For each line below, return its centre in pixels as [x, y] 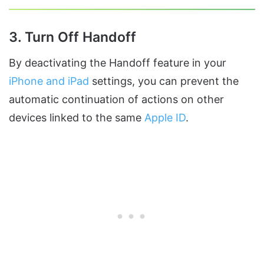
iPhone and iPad [49, 81]
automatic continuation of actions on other [116, 99]
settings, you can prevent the [164, 81]
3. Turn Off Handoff [72, 37]
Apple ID [165, 117]
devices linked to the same [77, 117]
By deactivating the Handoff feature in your [118, 62]
